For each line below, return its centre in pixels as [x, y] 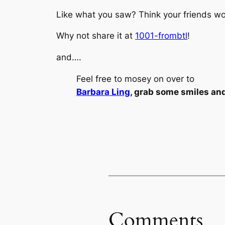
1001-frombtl [161, 36]
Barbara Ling [103, 92]
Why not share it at [96, 36]
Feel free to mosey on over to [135, 79]
